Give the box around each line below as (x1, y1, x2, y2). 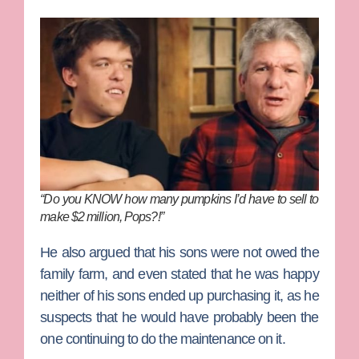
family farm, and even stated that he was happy (40, 266, 319, 283)
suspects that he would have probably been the (40, 309, 319, 326)
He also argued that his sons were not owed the (40, 244, 319, 261)
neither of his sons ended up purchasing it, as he (40, 288, 319, 305)
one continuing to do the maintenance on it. (40, 331, 288, 348)
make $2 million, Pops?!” (40, 210, 166, 224)
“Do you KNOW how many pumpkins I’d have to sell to (40, 192, 319, 207)
